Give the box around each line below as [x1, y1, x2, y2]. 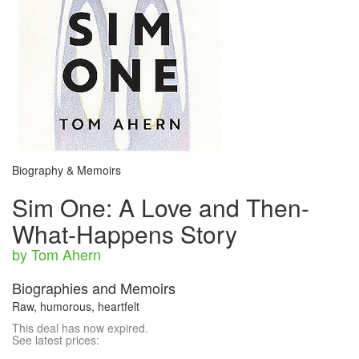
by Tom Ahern [12, 244, 101, 265]
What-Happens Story [12, 216, 237, 252]
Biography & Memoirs [12, 162, 121, 179]
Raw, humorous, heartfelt [12, 298, 139, 315]
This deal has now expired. [12, 320, 148, 337]
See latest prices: [12, 332, 99, 349]
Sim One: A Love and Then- [12, 190, 309, 225]
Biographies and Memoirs [12, 277, 175, 299]
